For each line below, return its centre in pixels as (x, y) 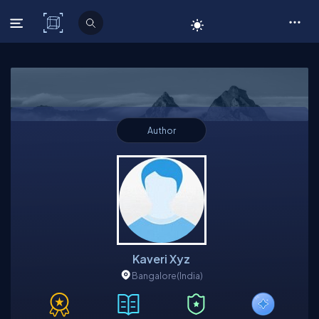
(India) (189, 276)
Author (161, 130)
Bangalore (154, 276)
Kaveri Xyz (161, 259)
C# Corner (97, 23)
